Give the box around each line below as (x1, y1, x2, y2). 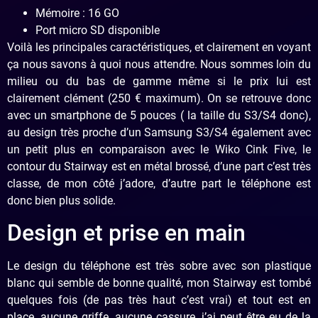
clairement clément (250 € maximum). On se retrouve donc (7, 91, 311, 105)
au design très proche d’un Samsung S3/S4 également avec (7, 125, 311, 139)
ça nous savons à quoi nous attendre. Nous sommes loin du (7, 57, 311, 71)
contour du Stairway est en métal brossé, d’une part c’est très (7, 159, 311, 173)
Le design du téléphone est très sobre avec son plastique (7, 259, 311, 273)
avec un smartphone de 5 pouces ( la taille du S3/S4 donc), (7, 108, 311, 122)
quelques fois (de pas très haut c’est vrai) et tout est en (7, 293, 311, 307)
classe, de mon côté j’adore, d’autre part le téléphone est (7, 176, 311, 190)
